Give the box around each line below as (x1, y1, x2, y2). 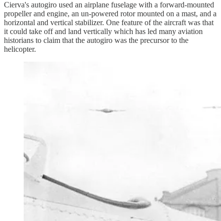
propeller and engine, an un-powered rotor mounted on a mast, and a (4, 9, 217, 18)
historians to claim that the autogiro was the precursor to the (4, 36, 188, 45)
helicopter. (4, 45, 36, 54)
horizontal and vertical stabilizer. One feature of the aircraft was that (4, 18, 214, 27)
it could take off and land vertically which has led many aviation (4, 27, 203, 36)
